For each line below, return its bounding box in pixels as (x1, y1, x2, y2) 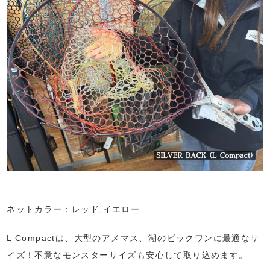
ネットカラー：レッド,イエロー (7, 204, 140, 214)
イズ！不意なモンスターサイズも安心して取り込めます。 (7, 250, 248, 260)
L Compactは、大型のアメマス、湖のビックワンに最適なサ (7, 233, 260, 243)
